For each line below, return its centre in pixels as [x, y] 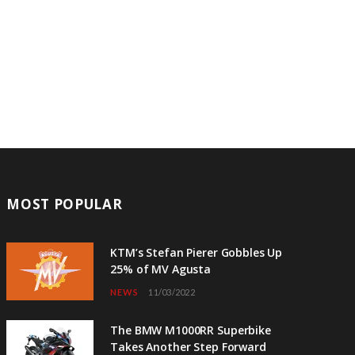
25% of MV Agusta [161, 269]
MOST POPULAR [65, 204]
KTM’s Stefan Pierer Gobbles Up [197, 252]
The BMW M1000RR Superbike [191, 330]
